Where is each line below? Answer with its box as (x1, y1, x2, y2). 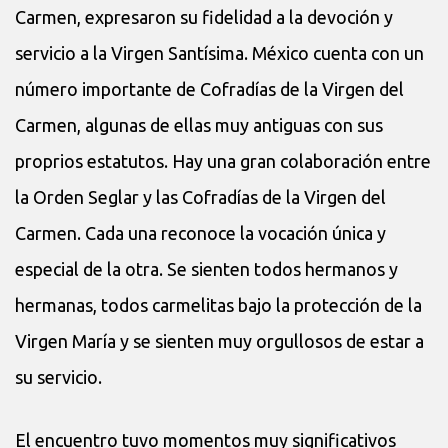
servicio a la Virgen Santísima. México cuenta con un (15, 42, 424, 63)
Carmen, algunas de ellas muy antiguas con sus (15, 114, 383, 135)
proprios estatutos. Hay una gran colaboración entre (15, 150, 431, 171)
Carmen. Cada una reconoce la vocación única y (15, 222, 386, 243)
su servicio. (15, 366, 102, 387)
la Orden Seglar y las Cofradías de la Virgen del (15, 186, 386, 207)
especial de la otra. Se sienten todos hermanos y (15, 258, 398, 279)
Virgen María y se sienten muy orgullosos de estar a (15, 330, 424, 351)
